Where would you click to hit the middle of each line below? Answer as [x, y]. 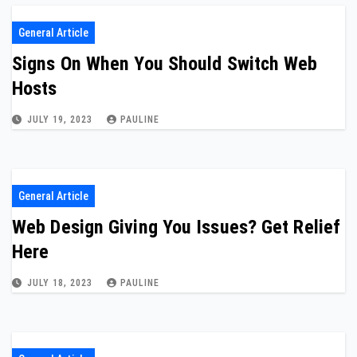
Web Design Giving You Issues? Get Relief [176, 227]
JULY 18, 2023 [61, 283]
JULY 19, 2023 [61, 120]
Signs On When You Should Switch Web [165, 64]
